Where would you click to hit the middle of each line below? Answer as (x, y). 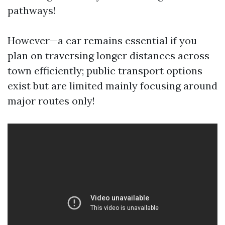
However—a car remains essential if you (102, 40)
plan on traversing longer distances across (108, 55)
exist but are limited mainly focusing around (113, 86)
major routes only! (51, 101)
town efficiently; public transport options (105, 71)
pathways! (32, 10)
